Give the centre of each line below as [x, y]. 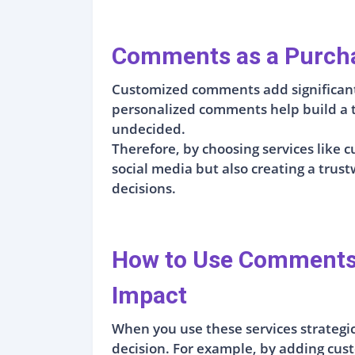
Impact [149, 295]
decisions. [144, 188]
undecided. [149, 128]
